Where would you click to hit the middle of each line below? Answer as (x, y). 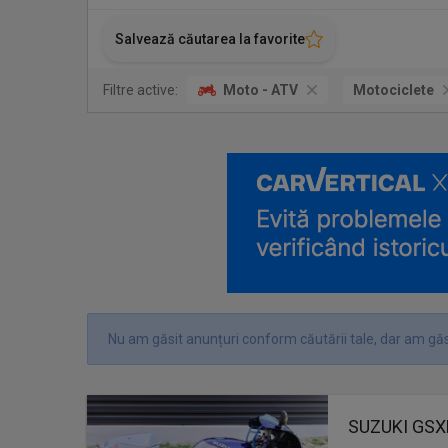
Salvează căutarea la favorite (210, 39)
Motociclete (393, 90)
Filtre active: (140, 90)
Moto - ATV (260, 90)
